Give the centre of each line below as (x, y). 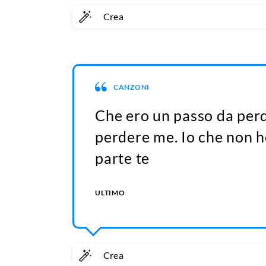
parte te (122, 158)
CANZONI (131, 87)
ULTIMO (110, 193)
